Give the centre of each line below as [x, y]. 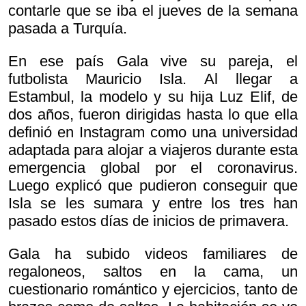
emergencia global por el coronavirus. [153, 168]
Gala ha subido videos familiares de [153, 254]
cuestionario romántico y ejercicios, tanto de [153, 290]
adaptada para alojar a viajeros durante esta [153, 150]
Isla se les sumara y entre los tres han [153, 204]
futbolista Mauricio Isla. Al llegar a [153, 79]
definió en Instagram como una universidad [153, 133]
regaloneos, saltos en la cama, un [153, 272]
